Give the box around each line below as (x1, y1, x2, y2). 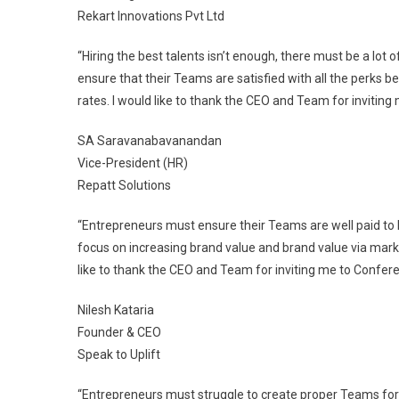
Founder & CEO (77, 325, 161, 339)
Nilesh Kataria (77, 303, 154, 317)
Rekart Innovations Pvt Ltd (77, 9, 224, 23)
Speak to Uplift (77, 347, 160, 362)
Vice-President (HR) (77, 156, 188, 170)
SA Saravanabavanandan (77, 134, 222, 148)
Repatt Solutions (77, 178, 171, 192)
